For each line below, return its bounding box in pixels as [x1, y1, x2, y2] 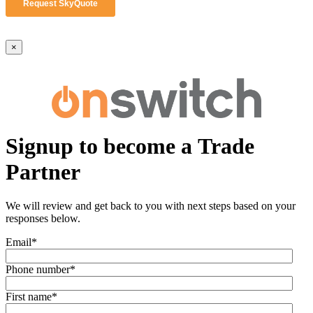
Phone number [6, 263, 70, 276]
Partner [6, 159, 80, 184]
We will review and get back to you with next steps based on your [6, 200, 296, 212]
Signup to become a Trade [6, 133, 254, 159]
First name [6, 291, 52, 303]
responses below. [6, 212, 83, 225]
